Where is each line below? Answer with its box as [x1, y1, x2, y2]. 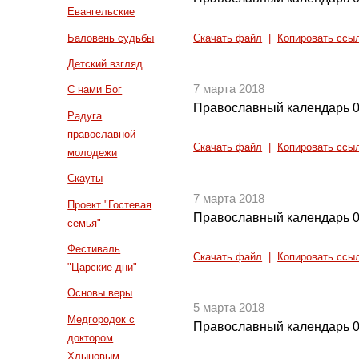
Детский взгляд [67, 58, 143, 71]
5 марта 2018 [193, 301, 265, 315]
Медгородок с [67, 313, 135, 325]
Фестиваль [67, 243, 121, 256]
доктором [67, 331, 114, 344]
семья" [67, 216, 102, 229]
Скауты [67, 172, 103, 185]
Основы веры [67, 287, 133, 300]
